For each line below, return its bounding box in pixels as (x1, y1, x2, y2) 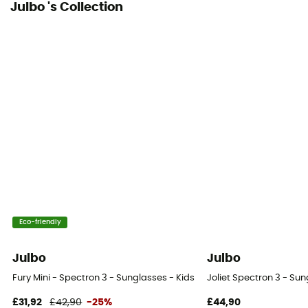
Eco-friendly (19, 219, 61, 226)
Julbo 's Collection (10, 1, 123, 14)
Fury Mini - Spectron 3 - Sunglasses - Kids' (12, 273, 197, 283)
